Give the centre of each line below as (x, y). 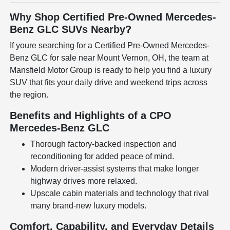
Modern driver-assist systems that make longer (115, 168)
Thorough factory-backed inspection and (104, 144)
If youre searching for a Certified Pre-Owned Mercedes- (110, 45)
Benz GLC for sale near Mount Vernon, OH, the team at (109, 57)
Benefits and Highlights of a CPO (91, 115)
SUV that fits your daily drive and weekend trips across (109, 82)
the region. (29, 94)
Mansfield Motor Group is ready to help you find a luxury (111, 70)
